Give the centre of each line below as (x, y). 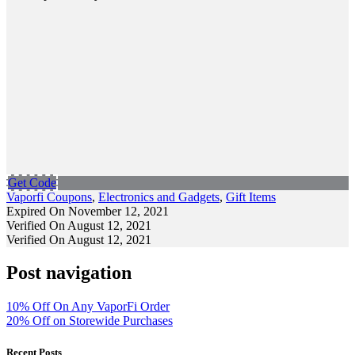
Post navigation (69, 273)
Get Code (32, 182)
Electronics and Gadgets (159, 197)
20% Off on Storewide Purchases (90, 321)
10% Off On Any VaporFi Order (88, 307)
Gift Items (251, 197)
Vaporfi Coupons (49, 197)
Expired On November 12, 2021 (88, 211)
